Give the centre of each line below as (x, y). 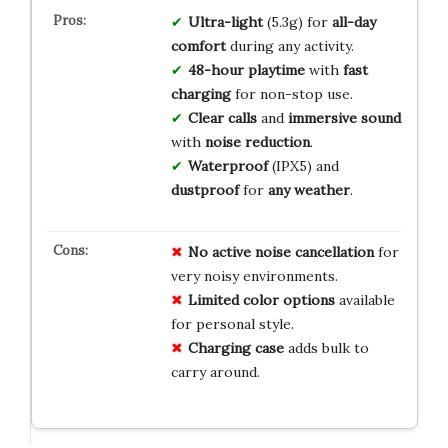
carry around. (215, 371)
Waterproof (227, 165)
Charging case (235, 347)
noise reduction (257, 141)
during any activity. (289, 45)
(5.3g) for (297, 21)
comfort (198, 45)
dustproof (204, 189)
